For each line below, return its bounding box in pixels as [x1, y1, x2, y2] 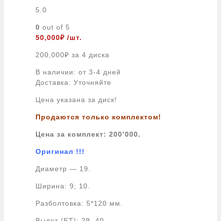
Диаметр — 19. [36, 164, 91, 173]
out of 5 [40, 23, 70, 31]
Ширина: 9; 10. [36, 182, 90, 190]
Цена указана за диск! [36, 95, 117, 104]
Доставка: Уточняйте [36, 78, 111, 86]
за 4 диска [72, 50, 110, 59]
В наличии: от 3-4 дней [36, 68, 121, 76]
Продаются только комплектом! [36, 112, 161, 121]
